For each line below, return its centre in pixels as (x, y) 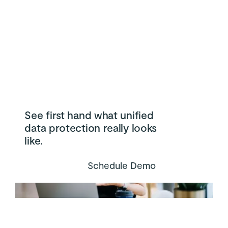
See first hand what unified (89, 115)
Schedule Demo (121, 165)
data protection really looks (91, 128)
